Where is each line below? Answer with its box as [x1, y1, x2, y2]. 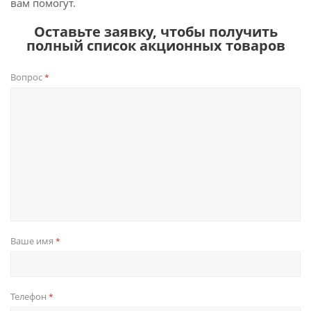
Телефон [10, 290, 49, 303]
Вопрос [10, 71, 44, 83]
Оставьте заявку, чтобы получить [33, 22, 278, 41]
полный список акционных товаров [26, 36, 285, 55]
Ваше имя [10, 235, 56, 247]
